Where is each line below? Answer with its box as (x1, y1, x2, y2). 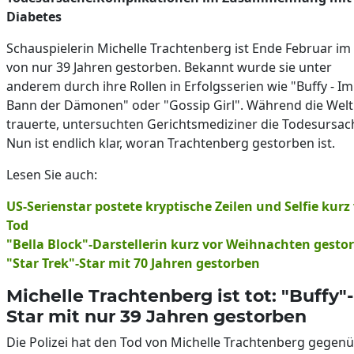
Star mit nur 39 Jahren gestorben (6, 305, 307, 326)
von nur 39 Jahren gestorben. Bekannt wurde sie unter (6, 58, 332, 76)
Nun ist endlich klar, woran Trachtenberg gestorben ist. (6, 134, 335, 152)
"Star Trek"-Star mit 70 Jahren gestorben (6, 254, 260, 272)
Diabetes (6, 7, 62, 25)
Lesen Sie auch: (6, 165, 97, 183)
